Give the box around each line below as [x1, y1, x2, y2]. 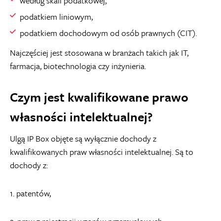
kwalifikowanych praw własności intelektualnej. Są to [10, 146, 193, 158]
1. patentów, [10, 187, 51, 199]
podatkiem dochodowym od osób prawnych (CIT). [20, 27, 197, 39]
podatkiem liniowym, [20, 10, 93, 23]
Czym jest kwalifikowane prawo [10, 88, 188, 106]
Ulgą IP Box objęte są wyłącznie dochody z [10, 132, 156, 145]
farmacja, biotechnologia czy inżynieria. [10, 60, 146, 72]
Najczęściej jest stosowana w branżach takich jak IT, [10, 46, 188, 59]
